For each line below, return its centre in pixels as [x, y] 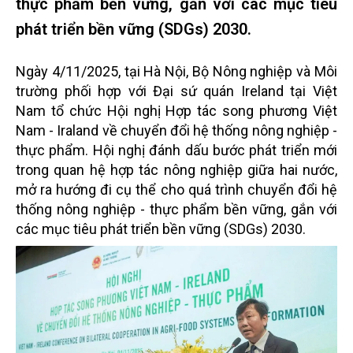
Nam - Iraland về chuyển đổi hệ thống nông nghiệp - [176, 130]
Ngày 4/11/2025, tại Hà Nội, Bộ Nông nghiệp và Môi [176, 71]
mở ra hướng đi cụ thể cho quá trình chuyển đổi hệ [176, 190]
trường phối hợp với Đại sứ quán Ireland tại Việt [176, 91]
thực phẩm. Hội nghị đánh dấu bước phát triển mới [176, 150]
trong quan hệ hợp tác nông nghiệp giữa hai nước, [176, 170]
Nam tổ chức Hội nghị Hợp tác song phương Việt [176, 111]
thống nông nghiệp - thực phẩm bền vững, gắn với [176, 209]
